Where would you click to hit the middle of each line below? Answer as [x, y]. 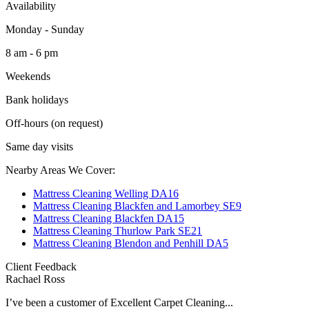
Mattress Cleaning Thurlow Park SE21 [118, 230]
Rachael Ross [35, 279]
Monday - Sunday [45, 29]
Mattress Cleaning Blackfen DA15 [109, 218]
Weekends [28, 76]
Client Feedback [41, 266]
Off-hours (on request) [54, 123]
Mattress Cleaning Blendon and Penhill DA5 [131, 243]
